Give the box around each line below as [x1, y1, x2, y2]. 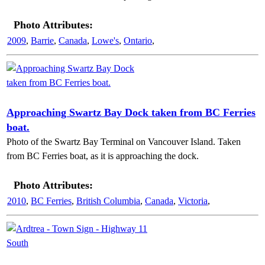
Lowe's [92, 35, 119, 46]
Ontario [124, 35, 152, 46]
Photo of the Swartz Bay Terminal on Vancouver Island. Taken [7, 137, 241, 147]
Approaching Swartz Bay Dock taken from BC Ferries [7, 106, 256, 118]
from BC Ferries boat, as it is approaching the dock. [7, 151, 199, 161]
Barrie [31, 35, 54, 46]
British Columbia [76, 196, 140, 206]
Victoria [178, 196, 208, 206]
